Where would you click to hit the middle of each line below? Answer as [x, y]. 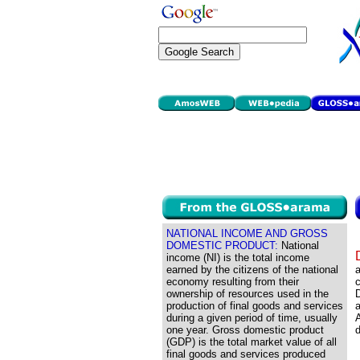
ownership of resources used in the [247, 294]
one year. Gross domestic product [245, 330]
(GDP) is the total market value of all [252, 342]
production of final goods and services [255, 306]
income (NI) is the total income [238, 258]
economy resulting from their [233, 282]
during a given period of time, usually [252, 318]
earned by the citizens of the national [252, 270]
